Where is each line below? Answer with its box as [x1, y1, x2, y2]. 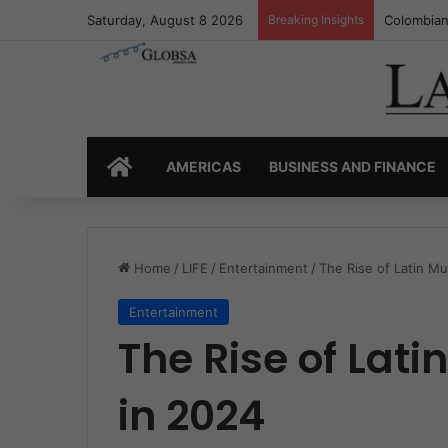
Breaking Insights [268, 12, 364, 27]
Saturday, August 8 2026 [87, 12, 243, 28]
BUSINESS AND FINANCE [269, 158, 436, 176]
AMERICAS [166, 158, 241, 176]
